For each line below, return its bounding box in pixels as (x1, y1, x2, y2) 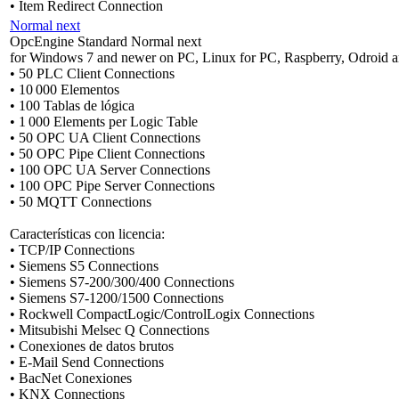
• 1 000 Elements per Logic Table (10, 113, 198, 129)
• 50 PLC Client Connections (10, 65, 175, 81)
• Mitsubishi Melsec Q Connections (10, 322, 209, 338)
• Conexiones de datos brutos (10, 338, 174, 354)
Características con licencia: (10, 225, 165, 241)
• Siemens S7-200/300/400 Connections (10, 273, 234, 289)
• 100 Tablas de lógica (10, 97, 134, 113)
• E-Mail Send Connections (10, 354, 164, 370)
